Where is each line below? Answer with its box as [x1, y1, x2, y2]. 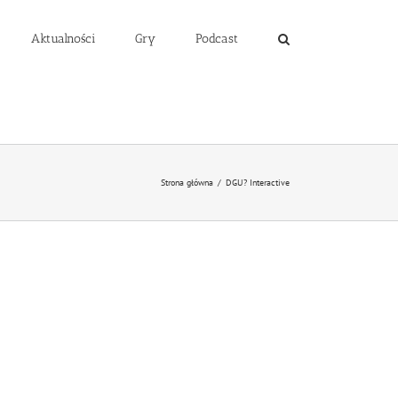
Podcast [195, 30, 238, 46]
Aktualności [31, 30, 95, 46]
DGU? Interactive [226, 177, 290, 188]
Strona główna [161, 177, 213, 188]
